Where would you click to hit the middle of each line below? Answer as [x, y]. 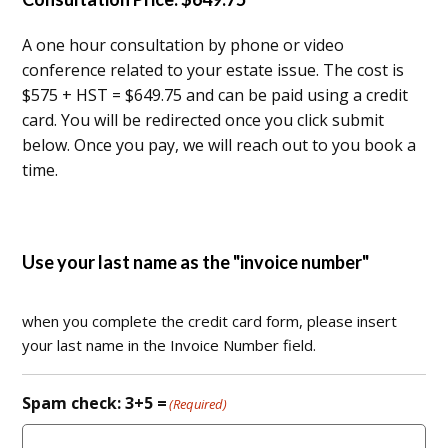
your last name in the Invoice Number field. [169, 345]
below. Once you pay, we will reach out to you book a [219, 145]
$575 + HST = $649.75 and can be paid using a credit [215, 95]
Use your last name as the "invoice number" [196, 262]
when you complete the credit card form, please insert [210, 321]
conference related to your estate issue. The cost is [213, 70]
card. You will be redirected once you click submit [203, 120]
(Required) [198, 404]
